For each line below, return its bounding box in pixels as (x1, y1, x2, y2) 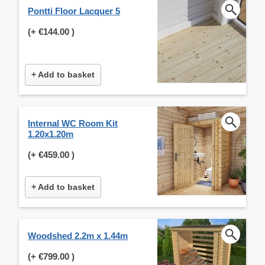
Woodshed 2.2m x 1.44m (28, 230, 128, 241)
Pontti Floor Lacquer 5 (28, 5, 120, 16)
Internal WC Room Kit (28, 118, 118, 128)
